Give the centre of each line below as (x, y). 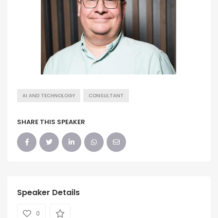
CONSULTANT (106, 95)
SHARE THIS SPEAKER (51, 122)
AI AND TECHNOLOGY (49, 95)
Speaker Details (48, 192)
